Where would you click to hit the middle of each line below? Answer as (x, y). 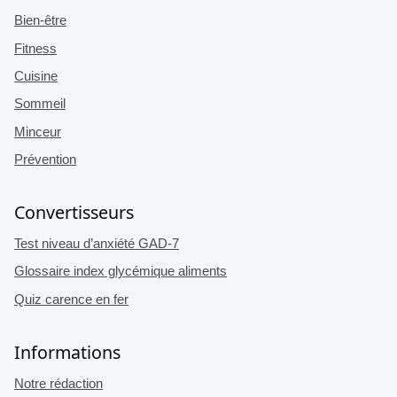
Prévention (45, 159)
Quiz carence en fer (71, 299)
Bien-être (40, 21)
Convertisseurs (74, 213)
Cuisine (36, 77)
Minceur (38, 132)
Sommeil (40, 104)
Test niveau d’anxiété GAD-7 (97, 244)
